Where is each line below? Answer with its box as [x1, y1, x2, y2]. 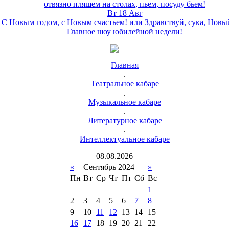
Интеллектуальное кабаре [80, 134, 170, 143]
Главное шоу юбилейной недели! [67, 27, 182, 36]
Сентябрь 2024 [83, 163, 134, 171]
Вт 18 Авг [107, 9, 143, 17]
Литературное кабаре [87, 116, 162, 125]
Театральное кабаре [90, 79, 159, 88]
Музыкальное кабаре [88, 98, 161, 106]
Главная [111, 61, 139, 70]
